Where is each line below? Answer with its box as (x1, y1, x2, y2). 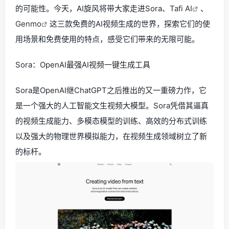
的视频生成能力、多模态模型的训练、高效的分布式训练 (15, 116, 207, 126)
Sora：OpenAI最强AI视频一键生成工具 (15, 60, 150, 70)
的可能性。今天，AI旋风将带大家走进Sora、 (15, 4, 170, 13)
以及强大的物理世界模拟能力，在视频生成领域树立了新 (15, 131, 207, 141)
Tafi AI (170, 4, 192, 13)
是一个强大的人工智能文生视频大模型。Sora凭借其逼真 (15, 101, 209, 110)
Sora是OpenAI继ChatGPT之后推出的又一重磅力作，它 (15, 85, 207, 95)
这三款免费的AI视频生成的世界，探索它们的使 (50, 19, 210, 29)
